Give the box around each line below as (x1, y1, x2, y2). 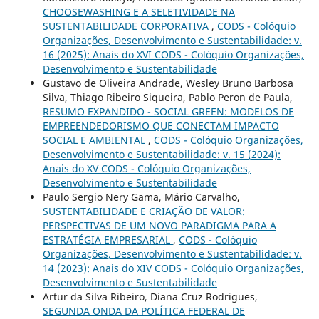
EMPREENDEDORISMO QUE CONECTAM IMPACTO (42, 118, 279, 132)
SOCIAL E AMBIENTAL (42, 132, 148, 147)
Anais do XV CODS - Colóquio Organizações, (42, 161, 251, 175)
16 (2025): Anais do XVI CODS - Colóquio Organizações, (42, 47, 304, 61)
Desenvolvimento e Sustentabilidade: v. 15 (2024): (42, 147, 281, 161)
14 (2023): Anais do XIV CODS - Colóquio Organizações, (42, 261, 304, 275)
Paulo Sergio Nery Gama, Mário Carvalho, (42, 189, 240, 204)
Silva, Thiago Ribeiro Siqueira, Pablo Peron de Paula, (42, 90, 293, 104)
